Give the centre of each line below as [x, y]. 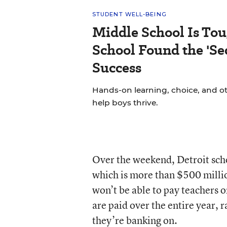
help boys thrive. [125, 103]
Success [117, 68]
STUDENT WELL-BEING [129, 14]
